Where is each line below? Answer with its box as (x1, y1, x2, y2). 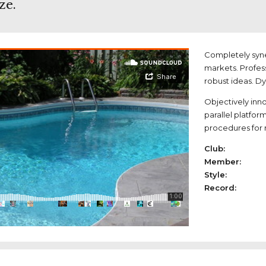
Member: (204, 157, 241, 167)
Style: (204, 170, 227, 180)
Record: (204, 183, 236, 193)
